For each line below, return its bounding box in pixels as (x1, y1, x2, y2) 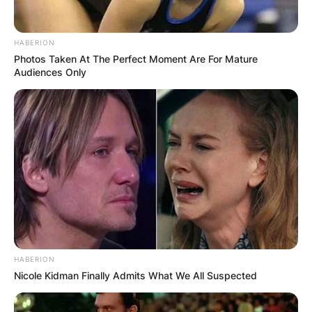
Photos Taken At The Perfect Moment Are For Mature (14, 53, 258, 65)
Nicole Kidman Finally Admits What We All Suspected (14, 270, 257, 282)
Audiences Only (14, 66, 86, 79)
